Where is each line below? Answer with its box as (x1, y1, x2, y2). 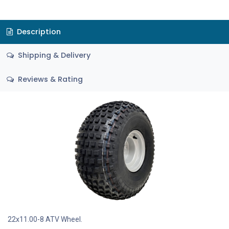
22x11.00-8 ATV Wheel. (8, 215, 84, 223)
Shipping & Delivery (15, 50, 90, 61)
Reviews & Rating (15, 74, 83, 84)
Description (14, 26, 61, 37)
